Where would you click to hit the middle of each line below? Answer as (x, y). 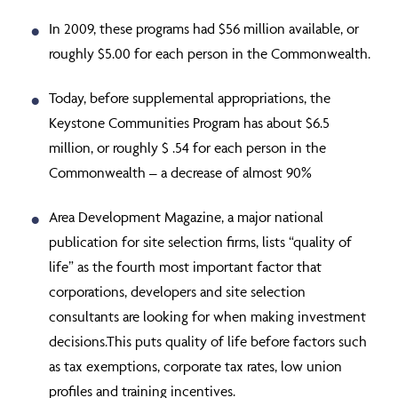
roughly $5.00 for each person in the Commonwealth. (210, 53)
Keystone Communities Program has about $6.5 (189, 123)
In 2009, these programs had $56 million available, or (204, 28)
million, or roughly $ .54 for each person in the (187, 147)
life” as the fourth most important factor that (185, 267)
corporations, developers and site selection (177, 291)
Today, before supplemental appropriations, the (190, 98)
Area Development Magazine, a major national (186, 217)
